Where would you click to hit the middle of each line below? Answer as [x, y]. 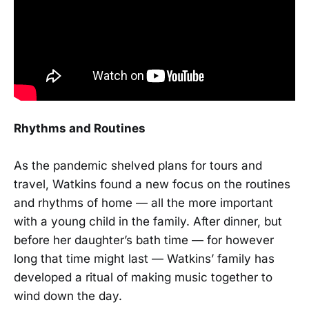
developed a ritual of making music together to [143, 277]
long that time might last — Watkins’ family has [144, 258]
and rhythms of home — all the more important [143, 202]
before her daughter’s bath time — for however [144, 240]
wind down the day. [68, 296]
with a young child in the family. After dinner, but [148, 221]
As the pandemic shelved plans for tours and [138, 165]
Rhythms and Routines [80, 128]
